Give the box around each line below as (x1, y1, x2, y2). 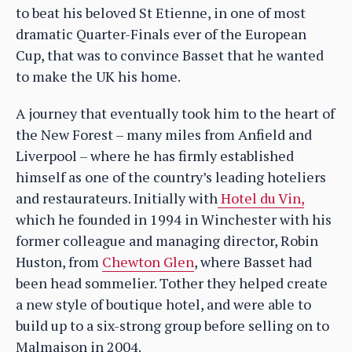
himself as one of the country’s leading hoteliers (16, 167, 326, 186)
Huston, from (16, 251, 102, 271)
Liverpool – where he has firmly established (16, 145, 294, 165)
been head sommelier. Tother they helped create (16, 273, 328, 292)
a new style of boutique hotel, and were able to (16, 294, 311, 313)
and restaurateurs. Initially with (16, 188, 218, 207)
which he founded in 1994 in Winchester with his (16, 209, 332, 229)
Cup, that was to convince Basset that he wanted (16, 45, 324, 64)
